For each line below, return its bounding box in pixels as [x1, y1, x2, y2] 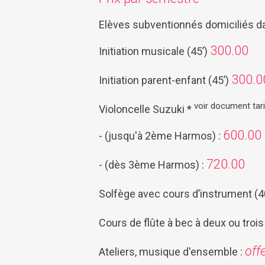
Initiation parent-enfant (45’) [99, 73, 231, 86]
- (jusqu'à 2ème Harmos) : [99, 129, 223, 142]
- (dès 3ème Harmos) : [99, 158, 206, 171]
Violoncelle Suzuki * [99, 102, 194, 115]
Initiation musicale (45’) [99, 44, 210, 57]
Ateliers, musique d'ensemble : [99, 245, 245, 258]
